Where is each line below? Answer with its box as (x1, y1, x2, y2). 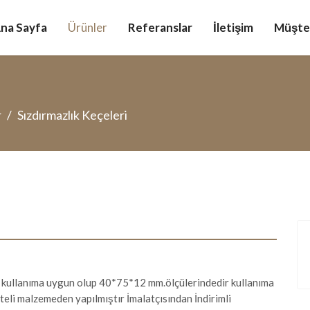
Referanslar (128, 20, 192, 35)
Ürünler (68, 20, 107, 35)
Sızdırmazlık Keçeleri (17, 107, 127, 122)
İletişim (213, 20, 253, 35)
